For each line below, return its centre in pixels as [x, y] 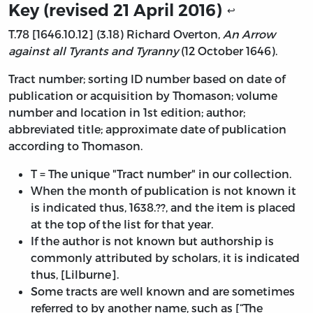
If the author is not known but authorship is [152, 241]
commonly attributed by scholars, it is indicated [165, 258]
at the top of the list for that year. [122, 224]
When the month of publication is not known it [163, 191]
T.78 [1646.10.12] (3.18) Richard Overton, [116, 34]
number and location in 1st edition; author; [127, 112]
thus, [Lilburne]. [75, 275]
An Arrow [249, 34]
